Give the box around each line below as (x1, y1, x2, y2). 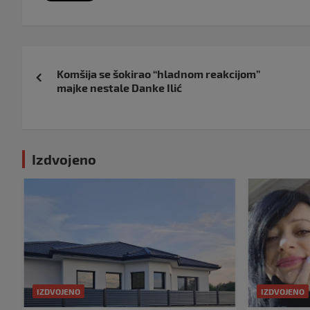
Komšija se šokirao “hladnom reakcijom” (57, 67, 260, 81)
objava (21, 75, 91, 102)
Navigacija (21, 46, 130, 73)
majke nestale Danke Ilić (57, 81, 182, 95)
